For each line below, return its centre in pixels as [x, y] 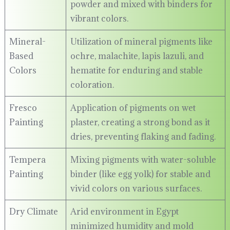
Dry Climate [33, 212]
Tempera [27, 160]
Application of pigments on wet [133, 108]
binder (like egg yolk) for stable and [140, 174]
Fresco [23, 108]
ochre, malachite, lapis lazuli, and [137, 56]
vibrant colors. [99, 19]
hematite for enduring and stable [136, 71]
